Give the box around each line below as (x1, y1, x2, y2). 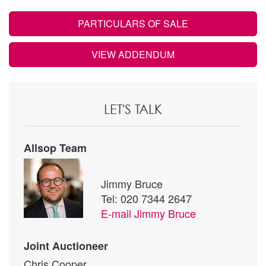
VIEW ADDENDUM (91, 47, 175, 61)
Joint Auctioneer (24, 237, 108, 254)
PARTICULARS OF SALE (78, 16, 188, 30)
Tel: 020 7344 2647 (101, 190, 192, 206)
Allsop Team (24, 140, 87, 156)
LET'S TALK (104, 100, 162, 117)
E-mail (101, 205, 134, 221)
